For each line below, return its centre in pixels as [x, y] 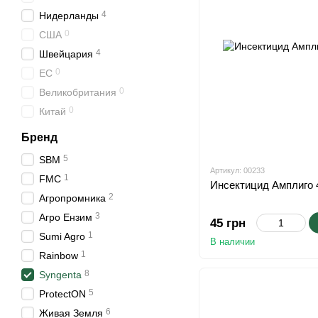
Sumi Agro [62, 236]
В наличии [232, 242]
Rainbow [59, 256]
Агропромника [72, 198]
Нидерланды [69, 16]
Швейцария [66, 54]
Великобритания [78, 92]
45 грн [228, 223]
